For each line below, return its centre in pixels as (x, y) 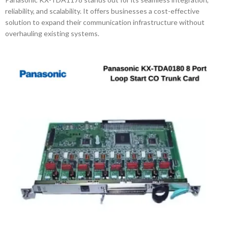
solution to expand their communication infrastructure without (105, 22)
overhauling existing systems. (52, 33)
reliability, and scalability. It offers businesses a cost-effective (102, 11)
